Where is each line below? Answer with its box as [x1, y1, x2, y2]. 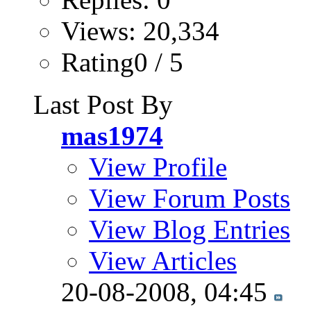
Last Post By [33, 89, 173, 119]
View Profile [89, 151, 227, 182]
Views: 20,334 [61, 15, 219, 46]
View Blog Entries [89, 214, 290, 244]
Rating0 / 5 [61, 47, 183, 77]
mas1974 [61, 120, 163, 151]
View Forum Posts [89, 183, 290, 213]
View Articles [89, 245, 237, 276]
